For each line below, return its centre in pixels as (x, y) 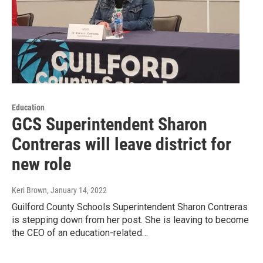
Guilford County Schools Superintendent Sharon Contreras (130, 207)
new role (41, 164)
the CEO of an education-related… (80, 233)
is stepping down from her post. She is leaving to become (130, 220)
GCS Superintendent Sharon (109, 124)
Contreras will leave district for (122, 144)
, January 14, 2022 (77, 190)
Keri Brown (29, 190)
